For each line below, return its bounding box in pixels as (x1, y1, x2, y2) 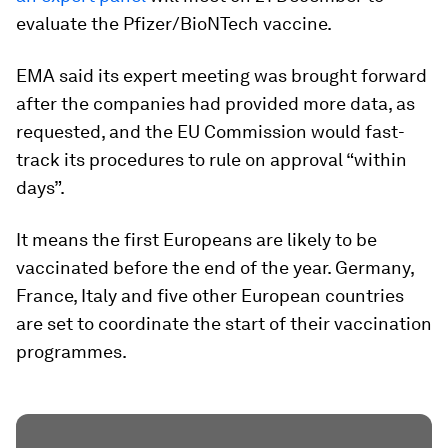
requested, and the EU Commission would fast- (16, 120, 405, 142)
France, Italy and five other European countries (16, 284, 404, 306)
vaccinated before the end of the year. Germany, (16, 256, 414, 278)
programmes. (16, 340, 127, 362)
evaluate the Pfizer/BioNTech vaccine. (16, 12, 332, 34)
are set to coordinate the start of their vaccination (16, 312, 432, 334)
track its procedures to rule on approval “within (16, 148, 407, 170)
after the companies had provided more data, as (16, 92, 415, 114)
